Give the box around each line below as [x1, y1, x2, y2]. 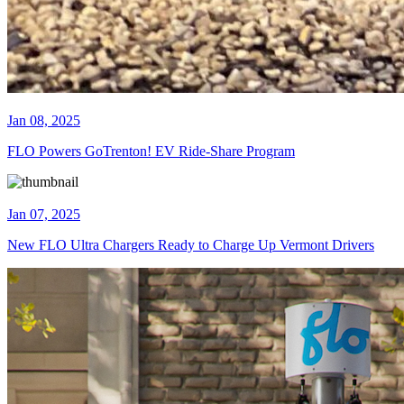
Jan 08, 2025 [7, 113, 80, 129]
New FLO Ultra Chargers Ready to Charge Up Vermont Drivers [7, 237, 374, 253]
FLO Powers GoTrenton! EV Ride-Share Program [7, 143, 295, 160]
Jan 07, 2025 [7, 207, 80, 223]
